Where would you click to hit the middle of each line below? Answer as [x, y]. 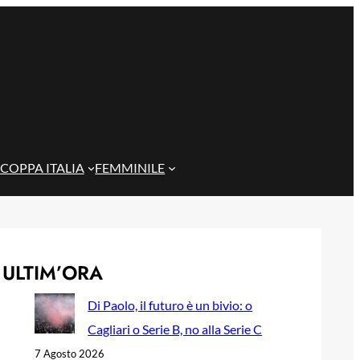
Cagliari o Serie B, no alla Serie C [175, 329]
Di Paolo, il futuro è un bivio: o [170, 305]
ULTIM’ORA [53, 273]
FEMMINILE [130, 168]
